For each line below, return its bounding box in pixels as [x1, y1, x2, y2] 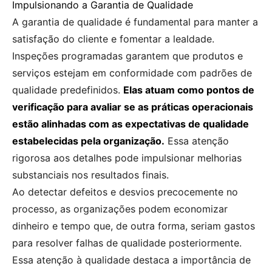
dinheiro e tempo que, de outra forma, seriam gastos [12, 220, 255, 233]
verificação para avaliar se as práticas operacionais [12, 101, 253, 114]
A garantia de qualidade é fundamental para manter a [12, 16, 258, 29]
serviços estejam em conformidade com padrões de [12, 67, 252, 80]
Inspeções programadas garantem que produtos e [12, 50, 243, 63]
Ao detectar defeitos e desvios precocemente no [12, 186, 238, 199]
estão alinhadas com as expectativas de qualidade [12, 118, 249, 131]
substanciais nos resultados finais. [12, 169, 169, 182]
